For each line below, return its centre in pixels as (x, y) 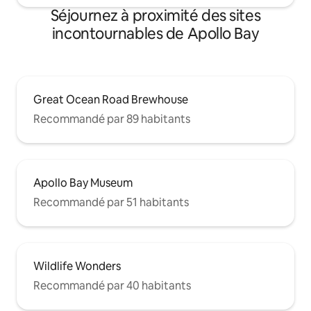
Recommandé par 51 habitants (111, 203)
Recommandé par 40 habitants (112, 286)
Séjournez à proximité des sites (155, 16)
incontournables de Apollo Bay (155, 34)
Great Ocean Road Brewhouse (111, 100)
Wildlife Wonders (77, 267)
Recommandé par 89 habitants (112, 119)
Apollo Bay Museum (83, 183)
